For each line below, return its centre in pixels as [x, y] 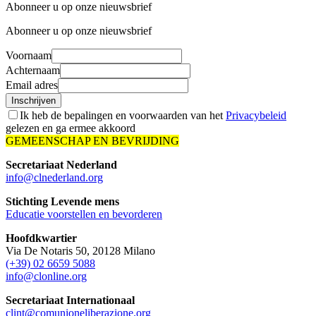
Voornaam [29, 55]
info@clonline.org [46, 276]
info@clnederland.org [54, 177]
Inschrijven [34, 100]
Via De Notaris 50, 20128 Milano [80, 250]
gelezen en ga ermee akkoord [71, 128]
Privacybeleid [256, 115]
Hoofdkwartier [41, 238]
